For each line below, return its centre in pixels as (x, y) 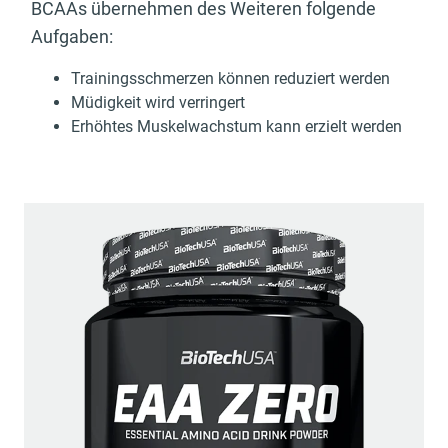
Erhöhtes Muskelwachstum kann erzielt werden (238, 126)
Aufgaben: (74, 36)
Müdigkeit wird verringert (160, 102)
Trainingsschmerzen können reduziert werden (232, 78)
